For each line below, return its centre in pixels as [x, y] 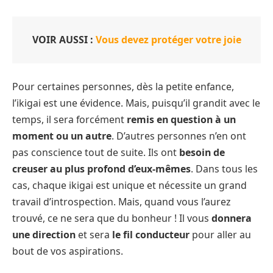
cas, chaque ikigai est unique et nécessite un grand [129, 185]
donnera [232, 218]
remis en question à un [181, 119]
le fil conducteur [152, 234]
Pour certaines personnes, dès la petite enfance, [123, 86]
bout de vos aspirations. [68, 251]
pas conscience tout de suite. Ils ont [96, 152]
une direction [44, 234]
